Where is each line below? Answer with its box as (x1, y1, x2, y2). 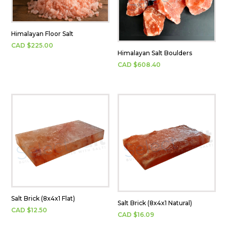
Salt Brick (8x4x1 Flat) (11, 194, 75, 202)
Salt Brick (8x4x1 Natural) (118, 199, 193, 207)
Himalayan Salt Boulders (118, 49, 193, 57)
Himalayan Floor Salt (11, 30, 74, 37)
